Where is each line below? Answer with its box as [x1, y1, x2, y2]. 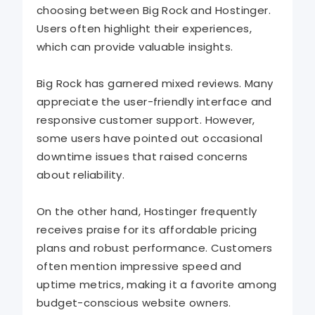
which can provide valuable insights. [37, 39, 233, 55]
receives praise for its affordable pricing [37, 222, 257, 238]
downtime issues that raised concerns [37, 149, 248, 165]
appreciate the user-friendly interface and [37, 94, 272, 110]
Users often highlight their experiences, [37, 21, 252, 37]
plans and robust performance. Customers [37, 240, 273, 256]
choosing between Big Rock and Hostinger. [37, 3, 271, 18]
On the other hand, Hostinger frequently [37, 204, 257, 219]
